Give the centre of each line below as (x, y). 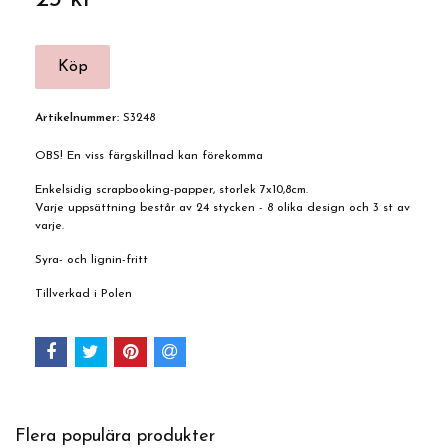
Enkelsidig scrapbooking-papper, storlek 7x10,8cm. (171, 190)
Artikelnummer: (77, 118)
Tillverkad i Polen (83, 294)
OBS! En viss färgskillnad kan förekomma (149, 156)
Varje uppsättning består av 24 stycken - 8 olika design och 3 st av (222, 208)
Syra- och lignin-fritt (91, 260)
